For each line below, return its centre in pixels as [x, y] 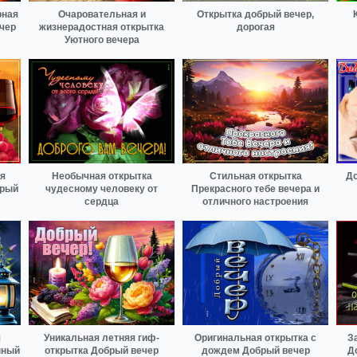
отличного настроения [255, 202]
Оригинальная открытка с [255, 337]
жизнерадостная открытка [102, 27]
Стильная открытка [255, 177]
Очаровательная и [102, 15]
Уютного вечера [102, 40]
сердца [102, 202]
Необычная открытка [102, 177]
